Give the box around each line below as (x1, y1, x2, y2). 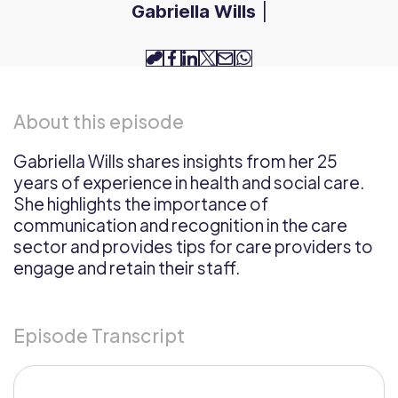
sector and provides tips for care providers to (13, 235, 373, 257)
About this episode (13, 109, 184, 133)
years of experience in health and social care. (13, 171, 364, 193)
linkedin (181, 52, 242, 72)
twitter (199, 52, 250, 72)
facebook (163, 52, 237, 72)
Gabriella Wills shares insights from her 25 (13, 150, 338, 171)
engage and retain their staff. (13, 257, 240, 278)
